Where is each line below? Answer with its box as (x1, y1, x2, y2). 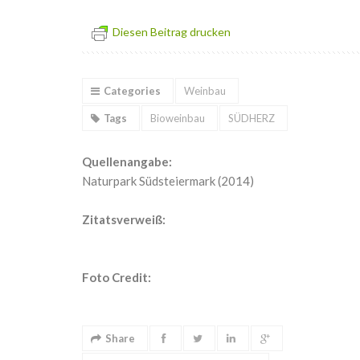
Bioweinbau (150, 112, 205, 125)
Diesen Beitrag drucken (112, 25, 231, 39)
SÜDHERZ (228, 112, 275, 125)
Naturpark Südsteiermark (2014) (82, 174, 254, 188)
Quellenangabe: (82, 154, 172, 169)
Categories (104, 84, 161, 97)
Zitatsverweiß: (82, 212, 166, 227)
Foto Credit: (82, 270, 151, 284)
